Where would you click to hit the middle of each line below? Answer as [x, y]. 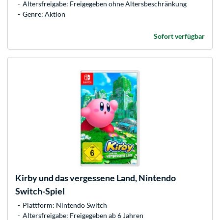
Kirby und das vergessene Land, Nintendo [96, 178]
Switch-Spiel [40, 191]
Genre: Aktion [44, 14]
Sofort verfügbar [179, 36]
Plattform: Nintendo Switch [65, 205]
